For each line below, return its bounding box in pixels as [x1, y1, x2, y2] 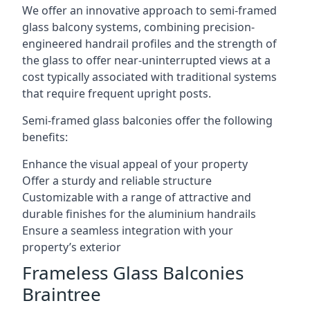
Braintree [22, 282, 101, 307]
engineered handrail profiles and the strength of [22, 36, 277, 51]
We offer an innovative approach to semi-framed [22, 3, 277, 18]
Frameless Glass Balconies [22, 260, 244, 285]
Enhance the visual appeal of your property [22, 156, 248, 172]
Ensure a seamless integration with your [22, 223, 233, 238]
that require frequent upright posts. [22, 86, 211, 101]
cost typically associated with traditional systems [22, 69, 277, 84]
